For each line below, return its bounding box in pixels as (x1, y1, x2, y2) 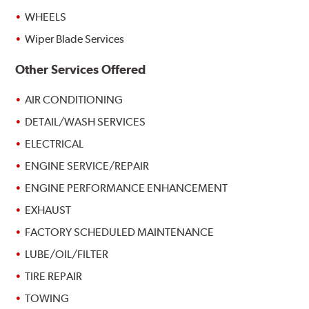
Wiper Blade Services (25, 32, 125, 46)
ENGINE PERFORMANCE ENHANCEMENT (25, 181, 228, 195)
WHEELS (25, 10, 67, 23)
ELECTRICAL (25, 137, 84, 150)
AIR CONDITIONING (25, 92, 123, 106)
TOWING (25, 291, 70, 305)
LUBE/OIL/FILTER (25, 247, 109, 261)
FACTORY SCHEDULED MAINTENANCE (25, 225, 215, 239)
